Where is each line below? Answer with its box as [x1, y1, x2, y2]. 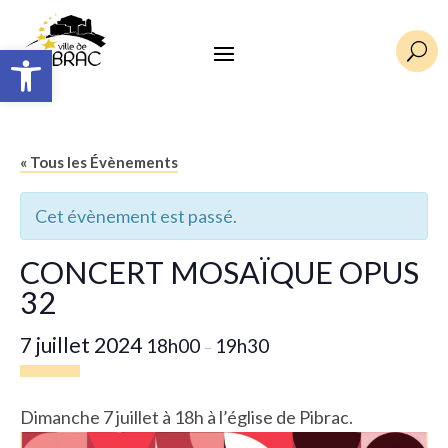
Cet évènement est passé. [35, 205, 237, 228]
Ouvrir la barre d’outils [9, 39, 109, 78]
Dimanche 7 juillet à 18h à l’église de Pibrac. [20, 406, 353, 429]
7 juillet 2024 [20, 332, 146, 358]
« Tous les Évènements [20, 153, 178, 172]
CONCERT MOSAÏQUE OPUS [20, 254, 419, 292]
